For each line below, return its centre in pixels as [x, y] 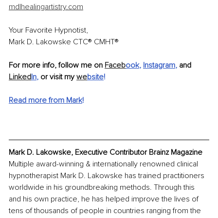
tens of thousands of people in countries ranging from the [106, 211]
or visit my [58, 77]
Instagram [159, 65]
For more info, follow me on [57, 65]
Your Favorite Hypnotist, [48, 30]
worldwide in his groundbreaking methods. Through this [103, 188]
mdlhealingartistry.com [46, 7]
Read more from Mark [45, 100]
